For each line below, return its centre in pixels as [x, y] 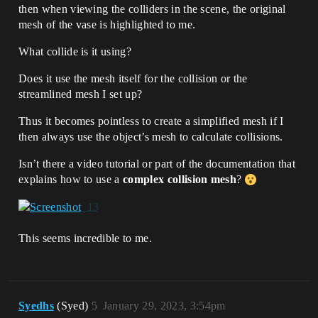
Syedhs [36, 305]
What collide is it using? [75, 51]
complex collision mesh [180, 179]
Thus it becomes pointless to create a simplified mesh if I [151, 121]
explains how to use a [71, 179]
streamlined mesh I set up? [81, 94]
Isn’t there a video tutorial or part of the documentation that [157, 163]
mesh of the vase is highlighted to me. [107, 24]
